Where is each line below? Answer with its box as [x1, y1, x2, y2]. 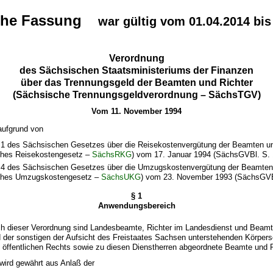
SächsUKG [101, 172, 141, 182]
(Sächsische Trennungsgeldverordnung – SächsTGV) [12, 89, 261, 100]
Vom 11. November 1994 [91, 106, 182, 116]
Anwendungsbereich [97, 201, 175, 211]
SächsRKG [92, 150, 132, 160]
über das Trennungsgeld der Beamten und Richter [20, 77, 253, 88]
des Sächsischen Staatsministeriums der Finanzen [19, 65, 253, 76]
